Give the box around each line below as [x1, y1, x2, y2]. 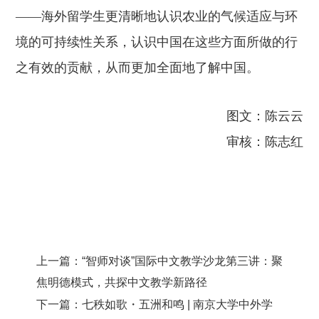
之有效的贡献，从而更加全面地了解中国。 [15, 60, 259, 75]
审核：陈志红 [226, 134, 304, 149]
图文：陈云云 [226, 108, 304, 123]
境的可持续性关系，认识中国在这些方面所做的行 [15, 34, 298, 49]
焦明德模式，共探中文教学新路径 [36, 276, 207, 288]
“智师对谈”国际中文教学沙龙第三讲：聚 [81, 254, 283, 267]
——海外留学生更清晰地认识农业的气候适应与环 [15, 9, 298, 23]
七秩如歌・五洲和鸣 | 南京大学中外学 [81, 298, 273, 310]
